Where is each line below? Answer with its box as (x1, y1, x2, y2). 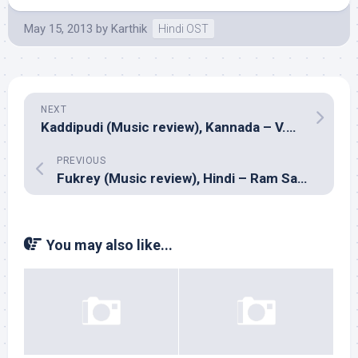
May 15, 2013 (24, 22, 93, 36)
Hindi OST (158, 22, 209, 35)
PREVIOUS (57, 155, 105, 166)
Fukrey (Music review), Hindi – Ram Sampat (297, 170, 307, 186)
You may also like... (46, 237, 173, 253)
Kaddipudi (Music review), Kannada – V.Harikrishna (286, 119, 296, 135)
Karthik (111, 22, 147, 36)
